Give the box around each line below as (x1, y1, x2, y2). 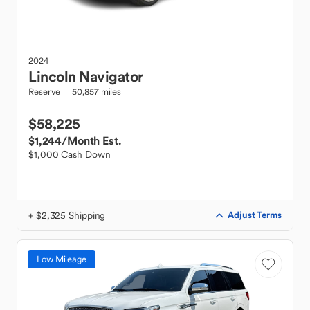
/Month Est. (62, 134, 121, 147)
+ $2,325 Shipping (28, 209, 106, 221)
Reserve (28, 86, 61, 98)
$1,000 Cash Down (28, 148, 111, 161)
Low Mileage (37, 253, 86, 265)
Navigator (79, 67, 143, 86)
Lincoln (28, 67, 76, 86)
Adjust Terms (228, 209, 282, 221)
